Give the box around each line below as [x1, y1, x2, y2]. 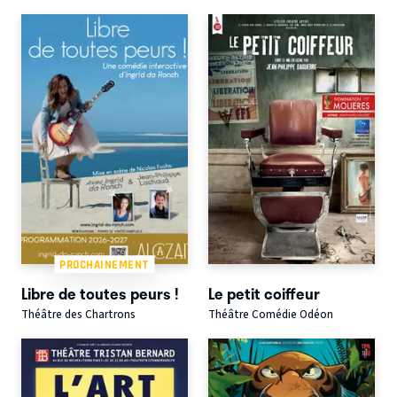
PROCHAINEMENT [59, 257, 150, 271]
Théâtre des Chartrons [21, 306, 136, 323]
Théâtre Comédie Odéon [207, 306, 333, 323]
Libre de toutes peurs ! [21, 281, 179, 305]
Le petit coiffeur [207, 281, 320, 305]
